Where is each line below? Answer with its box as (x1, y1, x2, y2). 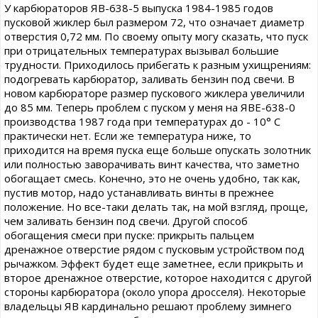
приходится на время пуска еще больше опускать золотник (4, 143, 311, 158)
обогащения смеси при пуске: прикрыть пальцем (4, 228, 254, 243)
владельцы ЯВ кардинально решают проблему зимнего (4, 299, 292, 314)
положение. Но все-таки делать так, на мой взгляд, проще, (4, 199, 308, 214)
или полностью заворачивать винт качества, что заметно (4, 157, 300, 172)
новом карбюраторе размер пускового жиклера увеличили (4, 86, 305, 101)
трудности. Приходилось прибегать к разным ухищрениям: (4, 57, 311, 72)
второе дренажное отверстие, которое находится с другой (4, 270, 312, 285)
